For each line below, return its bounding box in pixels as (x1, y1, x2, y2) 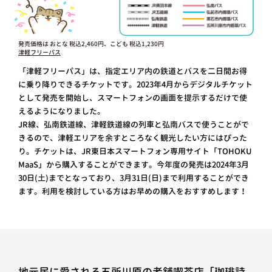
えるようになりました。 (18, 106, 105, 117)
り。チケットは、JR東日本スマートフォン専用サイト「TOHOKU (18, 146, 252, 157)
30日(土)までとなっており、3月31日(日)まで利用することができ (18, 172, 249, 184)
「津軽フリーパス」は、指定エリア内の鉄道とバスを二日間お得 (18, 66, 247, 77)
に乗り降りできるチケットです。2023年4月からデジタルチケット (18, 79, 253, 90)
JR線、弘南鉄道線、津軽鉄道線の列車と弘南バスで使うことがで (18, 119, 249, 131)
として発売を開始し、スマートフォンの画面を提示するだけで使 (18, 92, 247, 104)
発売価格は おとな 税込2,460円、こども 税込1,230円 (18, 39, 164, 49)
